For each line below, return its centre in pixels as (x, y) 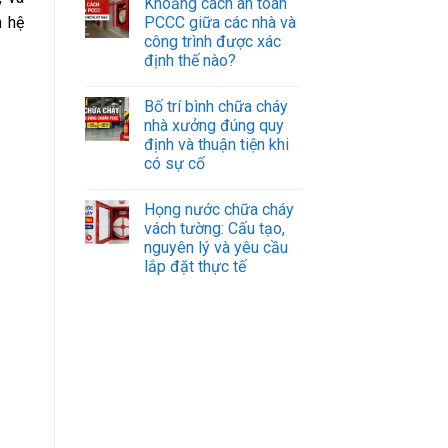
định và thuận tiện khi (216, 144)
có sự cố (174, 163)
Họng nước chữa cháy (218, 209)
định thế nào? (189, 60)
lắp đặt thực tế (194, 266)
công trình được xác (212, 41)
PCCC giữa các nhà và (219, 22)
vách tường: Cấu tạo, (214, 228)
